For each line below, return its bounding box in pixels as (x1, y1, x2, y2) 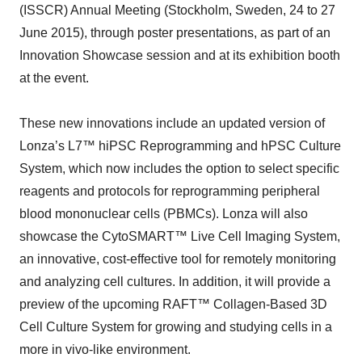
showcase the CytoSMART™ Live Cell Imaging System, (19, 229, 340, 243)
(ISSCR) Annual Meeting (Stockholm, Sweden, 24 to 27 (19, 3, 335, 17)
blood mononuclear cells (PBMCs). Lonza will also (19, 207, 308, 221)
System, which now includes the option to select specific (19, 162, 339, 175)
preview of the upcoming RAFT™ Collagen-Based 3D (19, 297, 327, 311)
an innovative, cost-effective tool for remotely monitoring (19, 252, 336, 266)
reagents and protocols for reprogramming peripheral (19, 184, 320, 198)
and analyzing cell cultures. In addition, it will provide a (19, 275, 330, 288)
